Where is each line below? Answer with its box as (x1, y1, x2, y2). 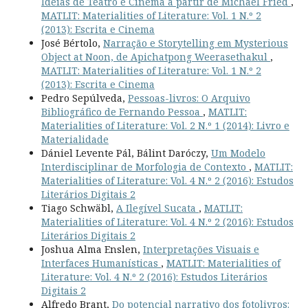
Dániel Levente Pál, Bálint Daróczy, (41, 146, 211, 159)
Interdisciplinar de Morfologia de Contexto (41, 159, 249, 173)
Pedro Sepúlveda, (41, 91, 128, 104)
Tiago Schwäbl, (41, 201, 116, 214)
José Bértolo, (41, 36, 103, 49)
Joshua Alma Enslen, (41, 242, 143, 256)
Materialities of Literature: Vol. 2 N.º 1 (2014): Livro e (41, 118, 289, 132)
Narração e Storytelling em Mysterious (102, 36, 288, 49)
